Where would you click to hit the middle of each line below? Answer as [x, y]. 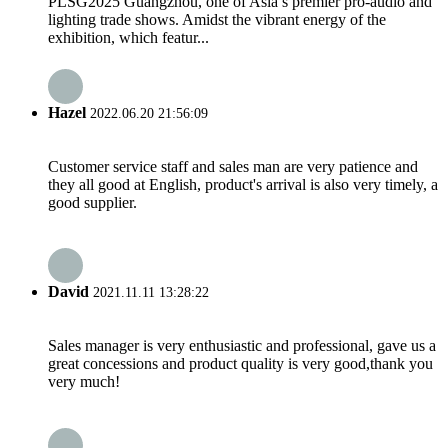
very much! [84, 382]
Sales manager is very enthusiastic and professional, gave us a [242, 346]
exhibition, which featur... [128, 38]
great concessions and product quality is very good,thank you [240, 364]
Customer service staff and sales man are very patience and [233, 166]
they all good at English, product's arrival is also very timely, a [243, 184]
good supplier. [92, 202]
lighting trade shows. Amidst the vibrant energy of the [217, 20]
